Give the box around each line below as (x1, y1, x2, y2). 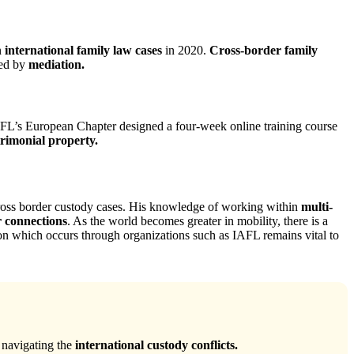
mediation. (28, 58, 85, 72)
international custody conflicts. (75, 338, 238, 352)
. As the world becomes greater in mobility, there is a (67, 214, 328, 228)
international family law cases (5, 43, 162, 58)
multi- (301, 200, 333, 214)
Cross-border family (209, 43, 318, 58)
